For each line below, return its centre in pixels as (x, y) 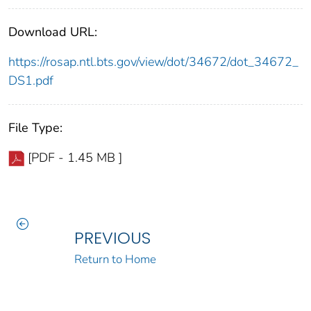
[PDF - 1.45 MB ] (75, 158)
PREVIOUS (112, 238)
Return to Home (115, 260)
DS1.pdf (31, 81)
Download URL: (53, 32)
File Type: (35, 128)
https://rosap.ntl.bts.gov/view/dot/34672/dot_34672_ (153, 62)
